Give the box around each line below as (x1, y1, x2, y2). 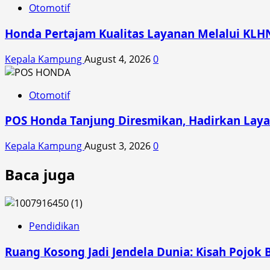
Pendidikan (29, 219, 80, 233)
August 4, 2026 (84, 52, 153, 66)
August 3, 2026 (84, 139, 153, 153)
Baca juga (5, 165, 75, 185)
